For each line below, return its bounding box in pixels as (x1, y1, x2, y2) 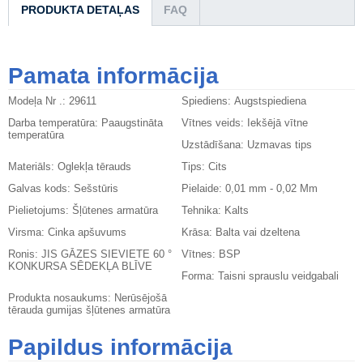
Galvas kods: (8, 182, 74, 195)
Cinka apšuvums (48, 226, 126, 239)
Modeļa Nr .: (8, 95, 69, 108)
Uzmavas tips (247, 139, 312, 152)
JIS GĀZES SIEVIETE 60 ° (41, 248, 172, 261)
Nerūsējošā (114, 292, 167, 305)
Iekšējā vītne (247, 117, 308, 130)
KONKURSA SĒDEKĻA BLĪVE (8, 260, 152, 273)
